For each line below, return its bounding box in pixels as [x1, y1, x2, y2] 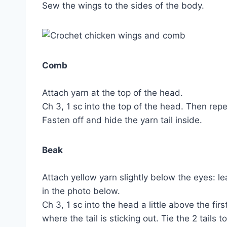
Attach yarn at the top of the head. [42, 88, 183, 98]
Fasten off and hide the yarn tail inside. [42, 115, 202, 126]
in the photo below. [42, 186, 120, 197]
